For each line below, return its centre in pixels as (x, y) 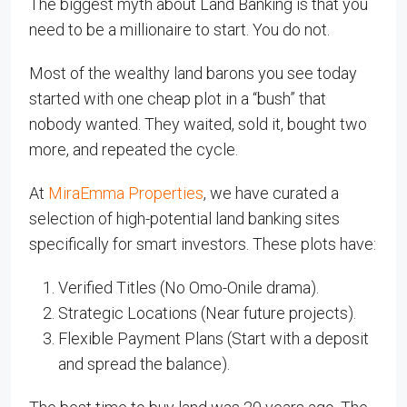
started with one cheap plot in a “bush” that (178, 99)
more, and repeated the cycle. (134, 149)
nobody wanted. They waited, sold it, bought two (198, 124)
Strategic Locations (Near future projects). (207, 313)
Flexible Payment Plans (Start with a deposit (213, 338)
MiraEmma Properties (126, 193)
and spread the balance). (144, 364)
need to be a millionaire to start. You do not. (179, 30)
